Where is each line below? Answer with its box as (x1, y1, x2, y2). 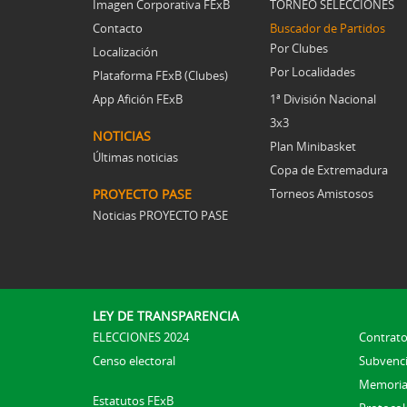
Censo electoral (93, 352, 175, 370)
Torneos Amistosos (270, 185, 373, 203)
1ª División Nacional (270, 91, 376, 108)
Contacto (93, 20, 143, 37)
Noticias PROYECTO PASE (93, 207, 228, 224)
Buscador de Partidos (270, 20, 385, 37)
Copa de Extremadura (270, 162, 388, 179)
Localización (93, 44, 158, 61)
